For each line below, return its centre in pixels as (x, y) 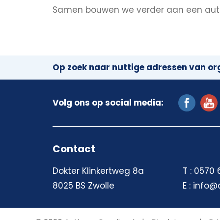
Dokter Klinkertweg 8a (98, 171)
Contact (74, 149)
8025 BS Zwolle (83, 185)
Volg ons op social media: (108, 102)
